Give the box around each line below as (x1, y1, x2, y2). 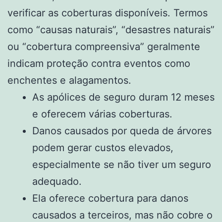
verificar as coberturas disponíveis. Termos (7, 6, 208, 19)
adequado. (32, 175, 82, 187)
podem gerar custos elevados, (32, 141, 173, 154)
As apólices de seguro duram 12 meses (32, 91, 215, 103)
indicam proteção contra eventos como (7, 57, 190, 69)
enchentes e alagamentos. (7, 74, 131, 86)
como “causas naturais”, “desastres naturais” (7, 23, 215, 36)
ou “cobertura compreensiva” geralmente (7, 40, 200, 53)
